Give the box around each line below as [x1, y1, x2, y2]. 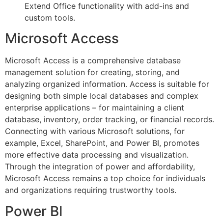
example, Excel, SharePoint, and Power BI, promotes [5, 138, 199, 148]
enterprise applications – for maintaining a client [5, 103, 184, 113]
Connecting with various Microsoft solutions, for [5, 126, 185, 137]
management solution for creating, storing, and [5, 67, 180, 78]
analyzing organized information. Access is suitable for [5, 79, 209, 89]
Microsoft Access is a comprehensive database [5, 55, 181, 66]
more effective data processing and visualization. [5, 150, 189, 160]
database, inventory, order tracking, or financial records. [5, 114, 214, 125]
